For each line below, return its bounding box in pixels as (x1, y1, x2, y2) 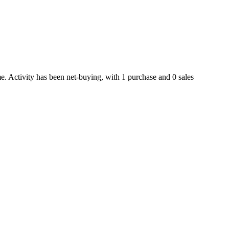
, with (101, 72, 122, 81)
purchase (126, 72, 156, 81)
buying (79, 72, 101, 81)
